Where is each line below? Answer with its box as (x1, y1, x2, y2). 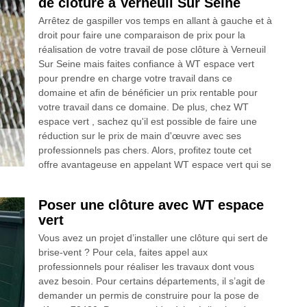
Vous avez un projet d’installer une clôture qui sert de (38, 232, 268, 244)
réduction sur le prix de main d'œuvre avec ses (38, 130, 241, 142)
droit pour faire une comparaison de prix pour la (38, 29, 245, 41)
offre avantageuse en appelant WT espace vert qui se (38, 159, 271, 171)
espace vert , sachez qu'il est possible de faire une (38, 116, 257, 127)
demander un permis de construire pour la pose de (38, 290, 259, 302)
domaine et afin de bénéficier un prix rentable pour (38, 87, 258, 99)
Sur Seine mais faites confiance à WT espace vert (38, 58, 254, 70)
